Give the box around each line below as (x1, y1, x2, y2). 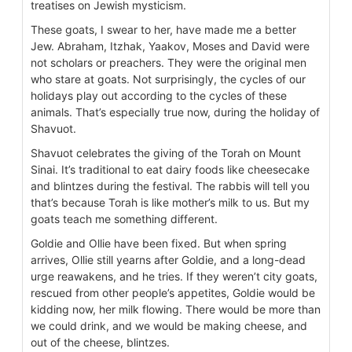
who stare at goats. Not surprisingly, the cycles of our (31, 72, 306, 86)
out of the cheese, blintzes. (31, 335, 170, 350)
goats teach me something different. (31, 212, 218, 226)
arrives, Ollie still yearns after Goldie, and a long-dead (31, 253, 306, 267)
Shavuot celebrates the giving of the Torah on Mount (31, 146, 301, 160)
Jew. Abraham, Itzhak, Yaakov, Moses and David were (31, 39, 310, 53)
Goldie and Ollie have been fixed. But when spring (31, 236, 287, 251)
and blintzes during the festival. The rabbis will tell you (31, 179, 310, 193)
